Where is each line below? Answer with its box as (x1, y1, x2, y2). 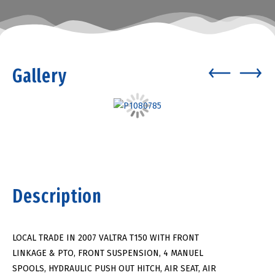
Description (12, 185, 102, 207)
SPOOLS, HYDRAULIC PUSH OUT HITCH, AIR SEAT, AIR (12, 263, 216, 274)
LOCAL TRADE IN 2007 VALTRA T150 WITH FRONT (12, 232, 199, 243)
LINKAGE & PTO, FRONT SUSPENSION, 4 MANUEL (12, 247, 203, 258)
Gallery (12, 65, 67, 87)
